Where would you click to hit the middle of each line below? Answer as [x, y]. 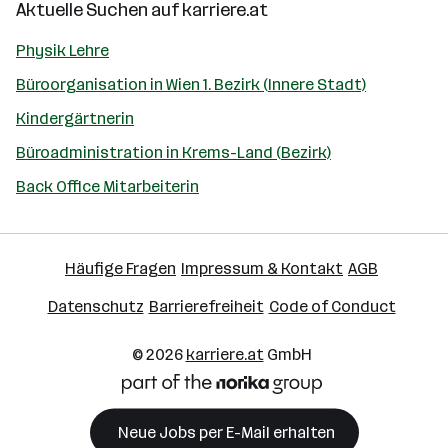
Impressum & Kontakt [262, 268]
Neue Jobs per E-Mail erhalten [226, 431]
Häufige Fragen [120, 268]
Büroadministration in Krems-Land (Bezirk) [173, 152]
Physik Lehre [62, 50]
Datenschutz [95, 306]
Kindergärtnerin [75, 118]
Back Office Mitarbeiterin [107, 186]
